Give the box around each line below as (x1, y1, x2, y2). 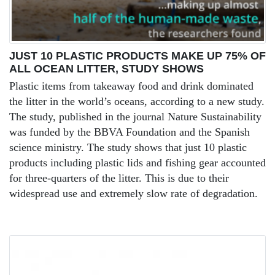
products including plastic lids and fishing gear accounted (9, 156, 266, 169)
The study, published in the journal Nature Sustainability (9, 110, 261, 123)
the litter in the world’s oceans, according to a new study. (9, 95, 265, 107)
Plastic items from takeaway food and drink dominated (9, 79, 254, 92)
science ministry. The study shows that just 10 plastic (9, 141, 247, 153)
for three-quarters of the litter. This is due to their (9, 171, 229, 184)
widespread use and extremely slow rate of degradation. (9, 187, 261, 199)
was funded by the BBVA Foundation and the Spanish (9, 125, 250, 138)
